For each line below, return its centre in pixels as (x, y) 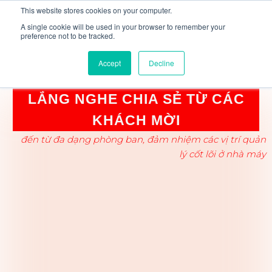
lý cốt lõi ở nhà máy (223, 154)
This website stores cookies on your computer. (96, 10)
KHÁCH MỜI (136, 120)
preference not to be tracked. (68, 36)
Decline (161, 63)
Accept (109, 63)
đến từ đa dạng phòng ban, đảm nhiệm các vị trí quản (143, 139)
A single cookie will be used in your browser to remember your (123, 26)
